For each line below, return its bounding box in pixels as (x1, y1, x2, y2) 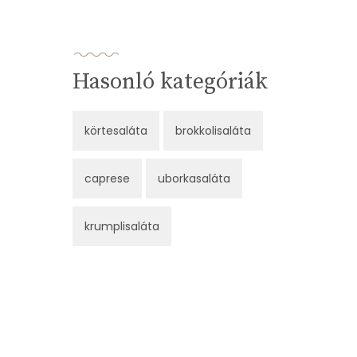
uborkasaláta (158, 171, 230, 187)
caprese (84, 171, 130, 187)
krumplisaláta (84, 218, 159, 235)
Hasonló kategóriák (73, 68, 268, 96)
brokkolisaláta (175, 123, 251, 139)
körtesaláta (84, 123, 147, 139)
